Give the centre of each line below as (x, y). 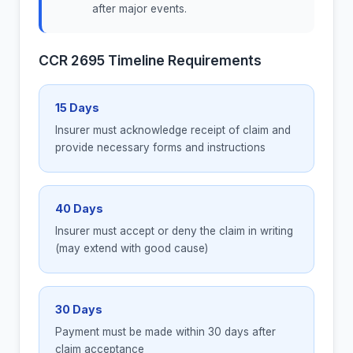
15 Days (77, 108)
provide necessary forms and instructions (160, 148)
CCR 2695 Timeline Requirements (150, 61)
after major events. (139, 9)
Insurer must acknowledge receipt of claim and (173, 130)
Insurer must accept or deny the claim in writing (174, 231)
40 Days (79, 209)
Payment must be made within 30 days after (165, 332)
